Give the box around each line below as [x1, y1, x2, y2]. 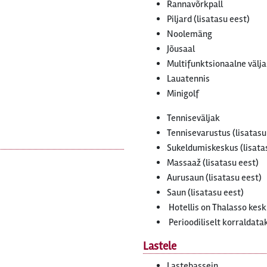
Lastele [143, 239, 176, 253]
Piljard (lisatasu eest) [167, 13, 250, 25]
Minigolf [167, 88, 199, 100]
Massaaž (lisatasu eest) [167, 157, 259, 169]
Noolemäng [167, 28, 212, 40]
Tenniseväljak [167, 112, 220, 124]
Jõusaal [167, 43, 195, 55]
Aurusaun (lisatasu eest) [167, 172, 262, 184]
